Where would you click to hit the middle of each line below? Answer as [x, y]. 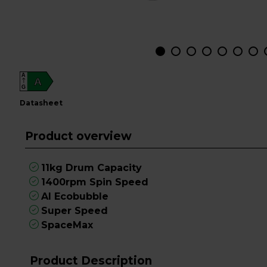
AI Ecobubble [75, 196]
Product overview [78, 136]
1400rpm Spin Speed [95, 182]
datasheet [44, 103]
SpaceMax [67, 225]
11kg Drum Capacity [92, 168]
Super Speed [75, 211]
